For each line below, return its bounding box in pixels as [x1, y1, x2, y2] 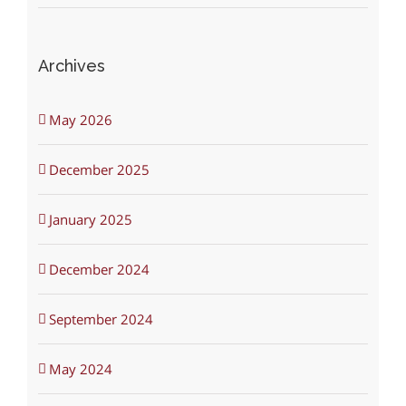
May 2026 [48, 110, 112, 129]
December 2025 [48, 159, 150, 179]
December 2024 [48, 259, 150, 278]
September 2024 [48, 309, 153, 328]
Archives [37, 55, 105, 75]
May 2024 [48, 359, 112, 378]
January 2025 [48, 209, 132, 228]
